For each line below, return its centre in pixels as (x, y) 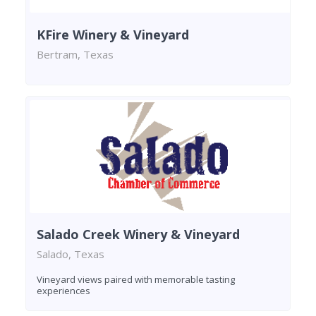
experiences (63, 291)
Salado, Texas (71, 254)
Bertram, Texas (75, 54)
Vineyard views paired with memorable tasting (136, 280)
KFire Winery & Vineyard (113, 34)
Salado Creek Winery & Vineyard (138, 235)
